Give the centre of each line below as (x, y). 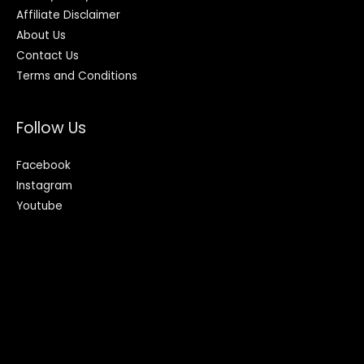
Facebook (43, 166)
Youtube (39, 206)
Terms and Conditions (77, 76)
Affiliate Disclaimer (68, 15)
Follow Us (51, 128)
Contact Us (48, 55)
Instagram (44, 186)
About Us (41, 35)
